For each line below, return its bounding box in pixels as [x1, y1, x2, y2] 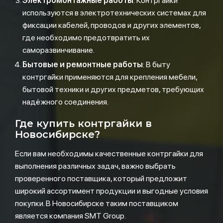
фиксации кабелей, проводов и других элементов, [22, 20, 201, 30]
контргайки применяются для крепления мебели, [22, 72, 197, 82]
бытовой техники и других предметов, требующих [22, 85, 204, 94]
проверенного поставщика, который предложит [15, 174, 187, 183]
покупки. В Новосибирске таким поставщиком [15, 199, 178, 208]
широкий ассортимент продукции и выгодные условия [15, 186, 208, 196]
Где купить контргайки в [15, 117, 152, 129]
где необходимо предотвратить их [22, 33, 150, 42]
